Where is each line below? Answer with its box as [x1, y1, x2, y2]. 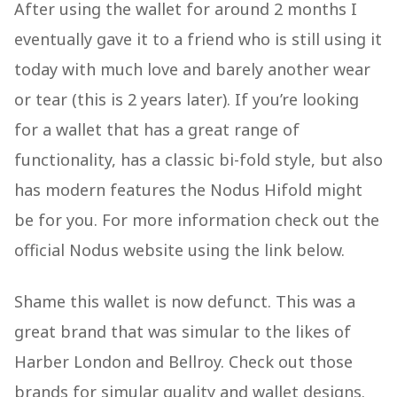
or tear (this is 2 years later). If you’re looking [14, 89, 359, 110]
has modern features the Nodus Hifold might [14, 179, 362, 200]
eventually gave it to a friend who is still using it [14, 28, 382, 50]
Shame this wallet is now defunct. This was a [14, 291, 355, 312]
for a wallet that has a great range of [14, 119, 300, 140]
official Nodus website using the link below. [14, 239, 349, 261]
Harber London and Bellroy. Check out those [14, 351, 353, 372]
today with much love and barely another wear [14, 58, 370, 80]
